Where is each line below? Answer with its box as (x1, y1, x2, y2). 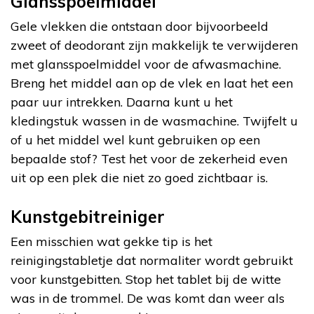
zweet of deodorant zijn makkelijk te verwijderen (11, 36, 298, 53)
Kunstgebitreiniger (11, 205, 165, 227)
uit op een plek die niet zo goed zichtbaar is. (11, 169, 268, 186)
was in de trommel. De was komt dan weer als (11, 289, 285, 306)
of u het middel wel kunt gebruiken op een (11, 131, 260, 148)
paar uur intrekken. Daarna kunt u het (11, 93, 233, 110)
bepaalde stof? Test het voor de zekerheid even (11, 150, 287, 167)
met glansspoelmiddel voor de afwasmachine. (11, 55, 281, 72)
